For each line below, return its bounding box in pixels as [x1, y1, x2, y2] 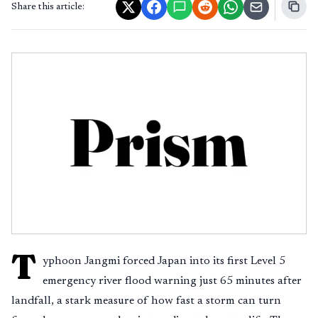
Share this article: [11, 2, 84, 12]
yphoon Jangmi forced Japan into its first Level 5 [43, 256, 285, 267]
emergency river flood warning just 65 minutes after [43, 275, 302, 287]
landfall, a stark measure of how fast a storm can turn [11, 295, 281, 307]
